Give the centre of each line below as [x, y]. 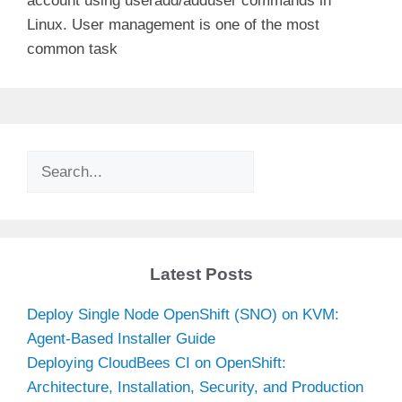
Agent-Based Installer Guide [121, 338]
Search [50, 162]
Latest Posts [201, 274]
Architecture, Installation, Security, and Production [195, 387]
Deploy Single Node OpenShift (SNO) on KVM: [183, 314]
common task [72, 48]
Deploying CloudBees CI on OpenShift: [157, 363]
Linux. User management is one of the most [173, 24]
